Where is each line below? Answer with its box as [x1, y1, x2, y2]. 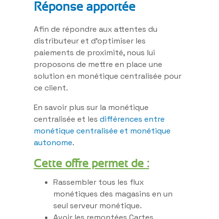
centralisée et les [34, 113, 98, 124]
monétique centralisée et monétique [34, 125, 171, 136]
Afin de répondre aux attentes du [34, 23, 157, 34]
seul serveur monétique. [53, 200, 142, 211]
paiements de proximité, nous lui [34, 47, 155, 58]
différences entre [98, 113, 165, 124]
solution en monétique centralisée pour [34, 70, 181, 81]
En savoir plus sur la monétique [34, 102, 149, 112]
